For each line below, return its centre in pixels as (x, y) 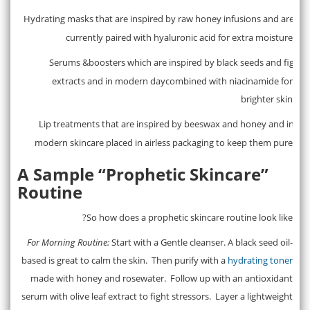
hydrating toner (260, 260)
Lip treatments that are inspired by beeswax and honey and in (166, 124)
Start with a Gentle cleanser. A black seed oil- (202, 242)
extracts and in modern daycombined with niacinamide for (172, 81)
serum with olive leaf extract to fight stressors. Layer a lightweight (157, 296)
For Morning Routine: (69, 242)
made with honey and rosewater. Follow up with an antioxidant (162, 278)
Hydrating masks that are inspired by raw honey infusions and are (159, 18)
